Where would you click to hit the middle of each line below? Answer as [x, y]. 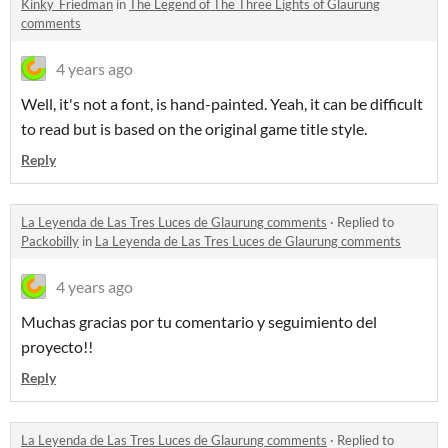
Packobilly [50, 241]
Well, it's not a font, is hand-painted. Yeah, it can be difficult [222, 104]
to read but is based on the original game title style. [194, 129]
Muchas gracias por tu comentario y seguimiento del [199, 322]
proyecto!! [57, 347]
